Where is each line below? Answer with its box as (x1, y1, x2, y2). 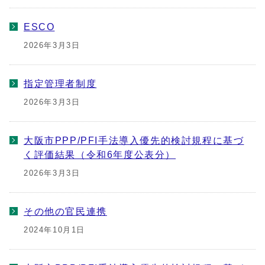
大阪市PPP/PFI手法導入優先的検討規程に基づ (24, 135, 244, 146)
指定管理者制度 (24, 78, 97, 89)
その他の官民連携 (24, 206, 107, 216)
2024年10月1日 (24, 225, 85, 234)
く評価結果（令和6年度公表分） (24, 149, 176, 160)
